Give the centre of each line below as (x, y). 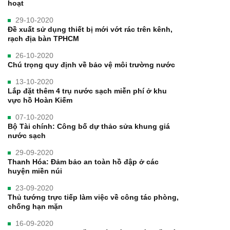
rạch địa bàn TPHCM (43, 38)
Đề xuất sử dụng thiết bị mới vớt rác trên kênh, (90, 29)
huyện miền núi (35, 171)
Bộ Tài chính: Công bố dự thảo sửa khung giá (89, 126)
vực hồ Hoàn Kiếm (40, 100)
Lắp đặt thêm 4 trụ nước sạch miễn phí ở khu (87, 91)
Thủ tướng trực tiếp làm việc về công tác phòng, (93, 197)
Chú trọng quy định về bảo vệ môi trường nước (91, 64)
